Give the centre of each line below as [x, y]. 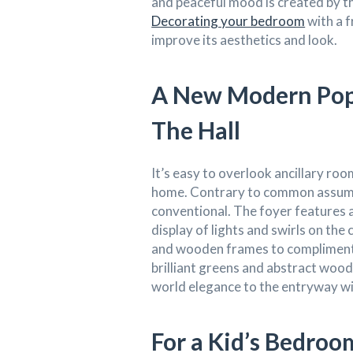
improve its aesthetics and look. [246, 39]
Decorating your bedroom [229, 20]
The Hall [196, 130]
